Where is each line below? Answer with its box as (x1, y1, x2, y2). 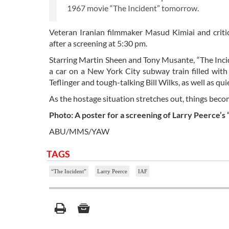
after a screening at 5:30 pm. (49, 38, 147, 48)
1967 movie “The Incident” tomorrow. (67, 3, 200, 13)
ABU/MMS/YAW (49, 126, 109, 136)
